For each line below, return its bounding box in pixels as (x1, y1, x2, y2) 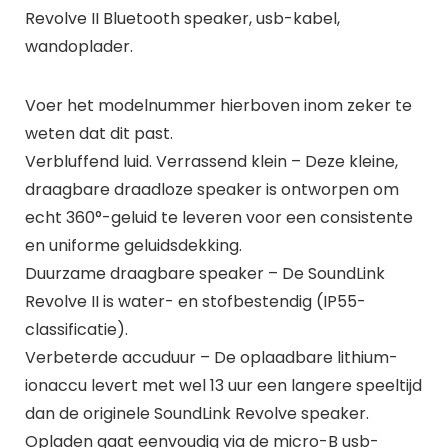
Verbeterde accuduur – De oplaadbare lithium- (24, 345, 398, 369)
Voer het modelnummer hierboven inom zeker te (24, 93, 412, 117)
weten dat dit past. (24, 121, 173, 145)
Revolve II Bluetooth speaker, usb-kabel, (24, 6, 340, 30)
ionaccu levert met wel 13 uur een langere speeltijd (24, 373, 422, 397)
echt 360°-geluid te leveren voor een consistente (24, 205, 413, 229)
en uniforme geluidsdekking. (24, 233, 242, 257)
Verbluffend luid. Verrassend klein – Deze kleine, (24, 149, 398, 173)
